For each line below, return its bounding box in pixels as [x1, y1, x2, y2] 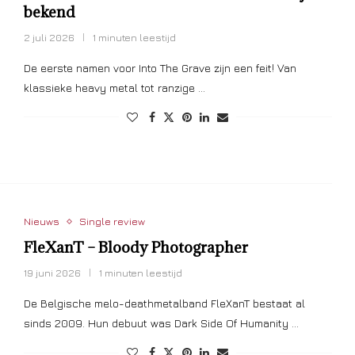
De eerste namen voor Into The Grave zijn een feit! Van [23, 60, 296, 74]
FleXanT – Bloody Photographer [23, 238, 248, 258]
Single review [78, 215, 145, 228]
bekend [23, 2, 75, 21]
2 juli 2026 [23, 30, 74, 44]
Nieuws [23, 215, 59, 228]
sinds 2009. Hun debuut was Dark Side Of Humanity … [23, 316, 299, 330]
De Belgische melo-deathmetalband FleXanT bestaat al [23, 296, 305, 311]
